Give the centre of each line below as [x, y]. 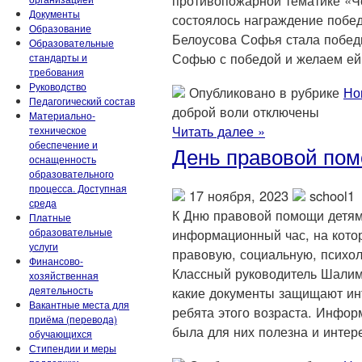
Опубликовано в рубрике [264, 92]
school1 [330, 196]
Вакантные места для [79, 304]
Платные [50, 217]
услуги [44, 246]
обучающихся [61, 333]
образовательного [72, 173]
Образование [60, 28]
